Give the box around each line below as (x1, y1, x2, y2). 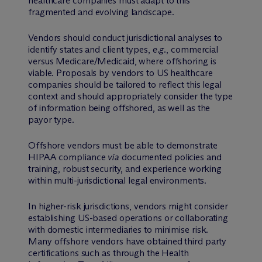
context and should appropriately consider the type (28, 90, 233, 102)
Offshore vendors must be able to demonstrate (28, 139, 218, 151)
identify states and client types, (28, 43, 153, 55)
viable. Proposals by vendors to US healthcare (28, 67, 213, 78)
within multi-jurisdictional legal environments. (28, 174, 207, 186)
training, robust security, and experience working (28, 163, 222, 174)
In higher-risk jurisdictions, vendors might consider (28, 200, 228, 212)
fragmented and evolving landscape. (28, 6, 174, 18)
